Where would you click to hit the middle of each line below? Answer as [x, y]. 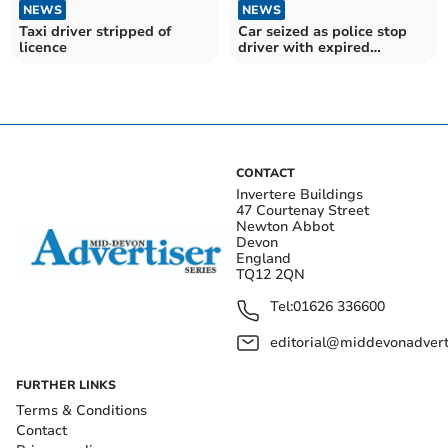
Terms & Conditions [81, 410]
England [263, 258]
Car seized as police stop [322, 31]
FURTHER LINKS [66, 384]
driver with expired [304, 47]
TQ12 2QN [270, 274]
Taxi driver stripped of [95, 31]
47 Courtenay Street [302, 210]
